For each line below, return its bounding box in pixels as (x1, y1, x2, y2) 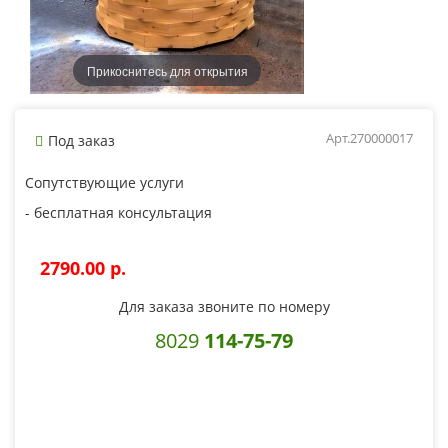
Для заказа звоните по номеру (118, 297, 330, 316)
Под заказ (48, 131, 115, 150)
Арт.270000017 (326, 129, 413, 147)
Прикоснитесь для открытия (86, 61, 248, 79)
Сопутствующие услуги (25, 173, 184, 192)
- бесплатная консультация (25, 203, 212, 222)
